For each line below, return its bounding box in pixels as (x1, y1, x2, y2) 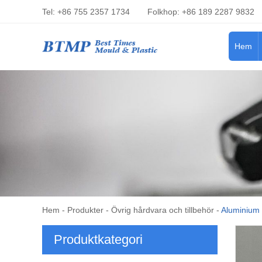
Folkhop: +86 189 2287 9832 (147, 7, 254, 16)
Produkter (67, 205, 104, 215)
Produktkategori (54, 232, 143, 247)
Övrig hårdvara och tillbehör (111, 205, 214, 215)
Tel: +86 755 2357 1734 (42, 7, 130, 16)
